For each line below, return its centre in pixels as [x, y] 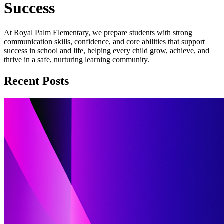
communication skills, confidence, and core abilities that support [104, 41]
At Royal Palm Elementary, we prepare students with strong [98, 32]
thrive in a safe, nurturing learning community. [77, 59]
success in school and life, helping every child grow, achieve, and [107, 50]
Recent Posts [36, 81]
